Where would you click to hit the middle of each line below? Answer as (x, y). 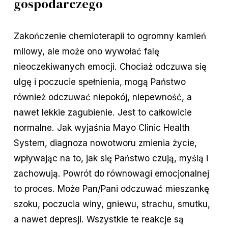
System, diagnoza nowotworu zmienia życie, (105, 143)
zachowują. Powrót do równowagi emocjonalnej (111, 174)
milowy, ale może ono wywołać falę (86, 51)
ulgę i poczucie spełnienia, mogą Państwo (99, 82)
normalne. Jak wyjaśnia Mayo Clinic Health (102, 128)
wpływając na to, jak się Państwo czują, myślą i (111, 158)
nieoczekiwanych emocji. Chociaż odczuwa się (110, 67)
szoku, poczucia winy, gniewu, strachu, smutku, (112, 204)
